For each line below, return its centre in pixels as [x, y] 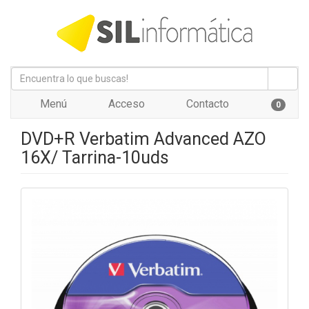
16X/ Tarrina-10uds [95, 158]
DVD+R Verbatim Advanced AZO [143, 139]
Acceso [125, 104]
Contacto [206, 104]
